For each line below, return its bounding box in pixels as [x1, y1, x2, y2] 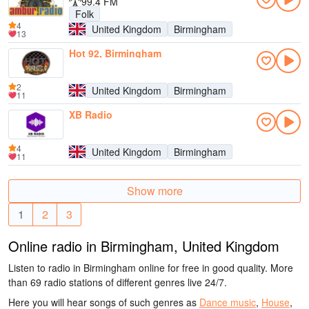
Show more [126, 183, 183, 199]
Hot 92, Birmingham [69, 46, 161, 60]
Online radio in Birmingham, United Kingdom [8, 236, 279, 256]
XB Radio [69, 108, 112, 121]
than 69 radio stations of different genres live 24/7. [8, 275, 227, 289]
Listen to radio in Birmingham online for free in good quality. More [8, 261, 293, 275]
